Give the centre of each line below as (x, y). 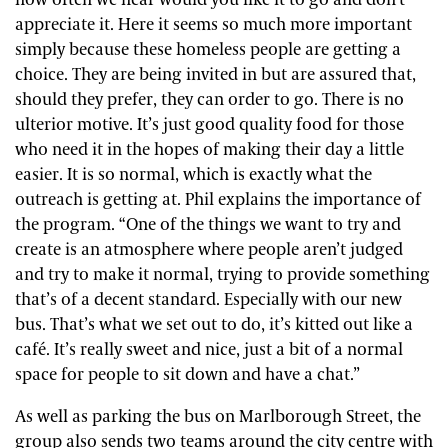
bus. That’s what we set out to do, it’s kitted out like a (214, 324)
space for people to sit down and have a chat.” (187, 374)
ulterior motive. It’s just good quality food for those (209, 124)
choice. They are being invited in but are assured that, (215, 74)
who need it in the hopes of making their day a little (209, 149)
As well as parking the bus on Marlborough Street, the (218, 416)
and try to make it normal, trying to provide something (222, 274)
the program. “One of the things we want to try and (208, 224)
